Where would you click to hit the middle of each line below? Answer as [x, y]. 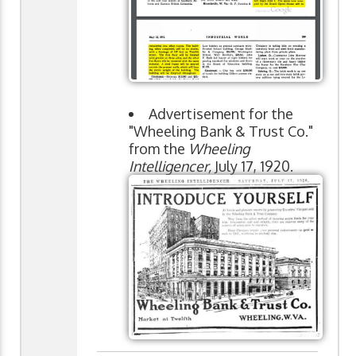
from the [159, 148]
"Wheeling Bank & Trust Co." [221, 131]
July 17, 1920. [252, 166]
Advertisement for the [221, 113]
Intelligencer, [170, 166]
